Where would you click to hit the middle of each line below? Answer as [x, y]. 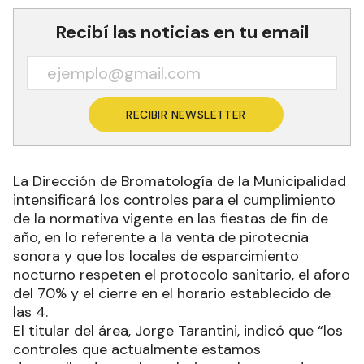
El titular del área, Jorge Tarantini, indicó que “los [178, 330]
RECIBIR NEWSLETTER [186, 114]
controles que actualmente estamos [137, 349]
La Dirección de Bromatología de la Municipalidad [180, 181]
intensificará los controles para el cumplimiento [174, 199]
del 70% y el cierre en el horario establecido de [172, 293]
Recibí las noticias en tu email [182, 32]
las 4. [30, 312]
